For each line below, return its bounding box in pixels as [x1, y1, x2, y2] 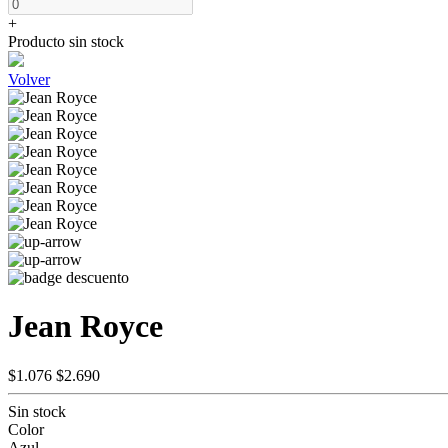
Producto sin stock [8, 33, 124, 50]
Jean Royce [8, 308, 163, 345]
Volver [8, 71, 50, 88]
